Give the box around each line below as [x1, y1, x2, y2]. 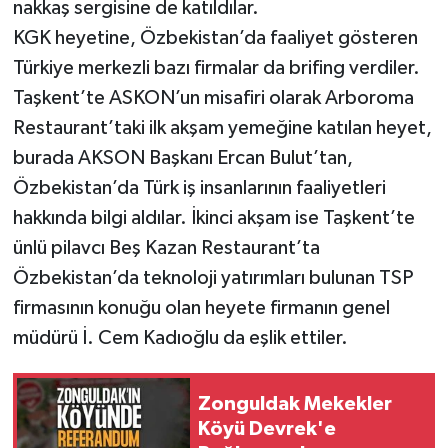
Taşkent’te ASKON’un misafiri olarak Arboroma [12, 88, 414, 109]
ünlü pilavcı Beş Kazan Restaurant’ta [12, 238, 320, 259]
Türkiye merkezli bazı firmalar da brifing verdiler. [12, 58, 420, 79]
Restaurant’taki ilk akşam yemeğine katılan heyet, [12, 118, 432, 139]
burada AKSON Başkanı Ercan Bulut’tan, [12, 148, 353, 169]
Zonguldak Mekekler [198, 393, 392, 414]
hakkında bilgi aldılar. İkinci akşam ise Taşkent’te [12, 208, 415, 229]
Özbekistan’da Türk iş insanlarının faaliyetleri [12, 178, 386, 199]
